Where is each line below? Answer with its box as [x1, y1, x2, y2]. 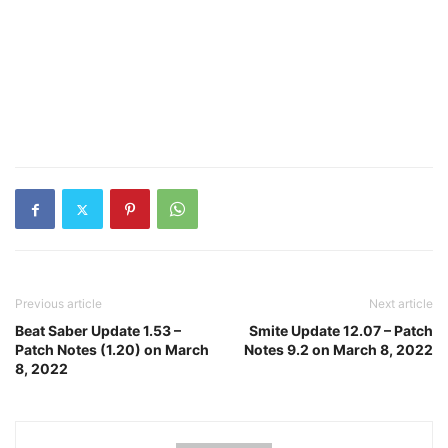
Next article [369, 296, 433, 311]
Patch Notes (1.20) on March [15, 341, 209, 358]
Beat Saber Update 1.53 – [15, 322, 181, 339]
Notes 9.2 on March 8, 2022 [244, 341, 433, 358]
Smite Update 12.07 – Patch [249, 322, 433, 339]
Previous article [15, 296, 102, 311]
